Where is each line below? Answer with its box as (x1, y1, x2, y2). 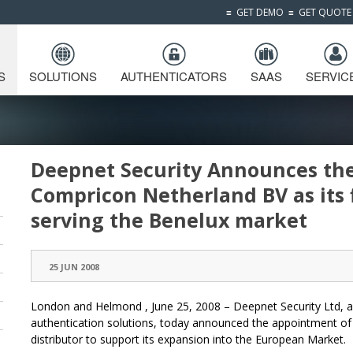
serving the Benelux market (31, 206, 307, 233)
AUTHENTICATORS (121, 68, 227, 84)
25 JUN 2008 (49, 261, 99, 273)
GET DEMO (236, 6, 284, 19)
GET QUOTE (299, 6, 351, 19)
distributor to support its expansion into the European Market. (31, 332, 346, 347)
